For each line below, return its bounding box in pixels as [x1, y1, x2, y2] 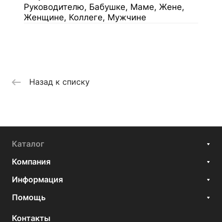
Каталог [12, 139, 44, 149]
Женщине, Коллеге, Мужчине [24, 12, 146, 22]
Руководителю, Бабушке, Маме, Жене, [24, 2, 184, 12]
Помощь [12, 192, 46, 203]
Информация [12, 174, 63, 185]
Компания [12, 157, 51, 167]
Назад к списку [29, 77, 90, 87]
